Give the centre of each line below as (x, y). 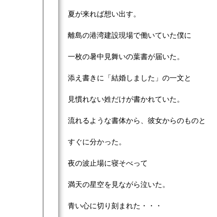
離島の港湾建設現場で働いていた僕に (130, 35)
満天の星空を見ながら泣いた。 (119, 184)
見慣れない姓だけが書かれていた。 (126, 99)
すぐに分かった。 (97, 142)
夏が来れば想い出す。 (104, 14)
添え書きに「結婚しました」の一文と (130, 78)
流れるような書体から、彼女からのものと (137, 120)
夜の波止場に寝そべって (108, 163)
